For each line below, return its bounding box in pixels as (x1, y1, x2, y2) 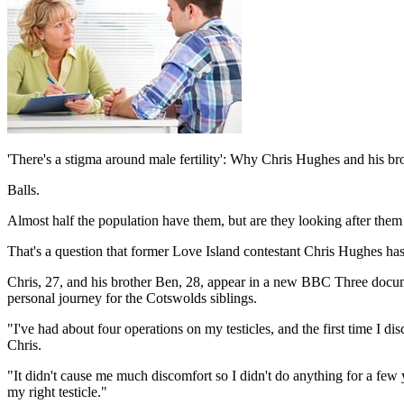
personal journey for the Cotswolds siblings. (7, 289, 257, 306)
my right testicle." (7, 383, 107, 399)
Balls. (7, 181, 40, 197)
